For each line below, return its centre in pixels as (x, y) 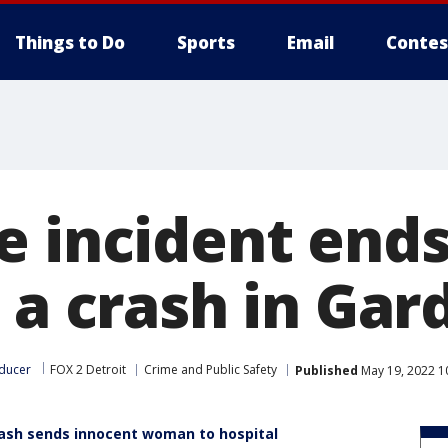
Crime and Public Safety (210, 369)
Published (326, 370)
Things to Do (70, 42)
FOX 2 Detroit (88, 369)
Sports (206, 42)
